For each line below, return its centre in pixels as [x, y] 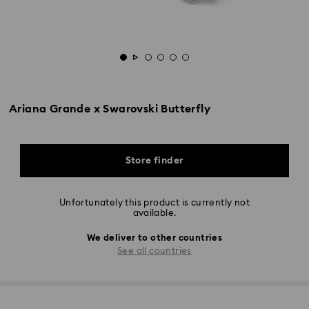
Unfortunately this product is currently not [154, 203]
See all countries [154, 251]
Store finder [154, 161]
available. [154, 213]
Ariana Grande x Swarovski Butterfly [110, 109]
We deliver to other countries [154, 238]
